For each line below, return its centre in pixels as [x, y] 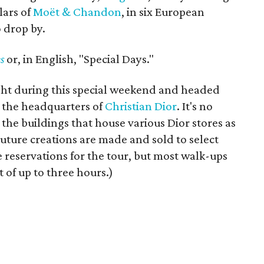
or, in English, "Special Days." [79, 59]
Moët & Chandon [77, 12]
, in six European [163, 12]
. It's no [195, 106]
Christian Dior [141, 106]
